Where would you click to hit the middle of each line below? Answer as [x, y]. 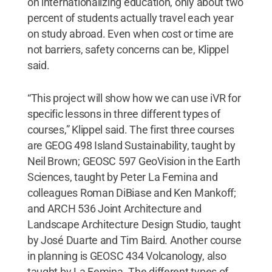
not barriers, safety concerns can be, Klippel [128, 49]
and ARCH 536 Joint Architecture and [114, 208]
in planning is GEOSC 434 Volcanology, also [127, 256]
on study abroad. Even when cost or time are [131, 33]
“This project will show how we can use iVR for [134, 98]
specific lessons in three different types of [124, 114]
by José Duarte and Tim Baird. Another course [134, 240]
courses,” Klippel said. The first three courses [131, 129]
